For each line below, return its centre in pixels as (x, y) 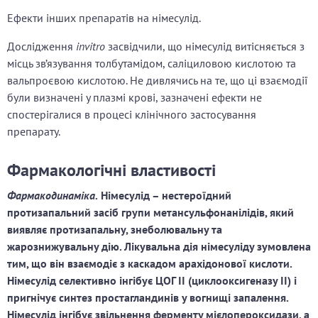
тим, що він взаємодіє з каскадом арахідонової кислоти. (149, 264)
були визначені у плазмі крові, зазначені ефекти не (135, 98)
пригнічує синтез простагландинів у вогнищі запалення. (148, 298)
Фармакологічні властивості (111, 170)
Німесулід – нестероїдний (166, 196)
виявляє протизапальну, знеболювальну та (115, 230)
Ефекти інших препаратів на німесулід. (104, 18)
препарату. (34, 132)
